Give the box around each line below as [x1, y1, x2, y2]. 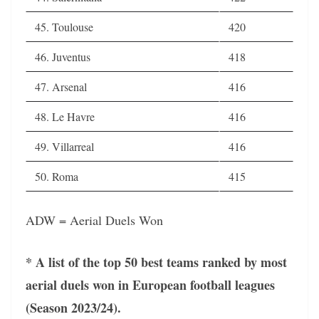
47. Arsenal [35, 78, 87, 94]
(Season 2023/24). [26, 298, 121, 317]
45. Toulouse [35, 19, 93, 34]
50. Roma [35, 168, 78, 184]
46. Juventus [35, 48, 90, 64]
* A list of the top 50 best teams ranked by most [26, 252, 287, 271]
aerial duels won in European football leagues [26, 275, 275, 294]
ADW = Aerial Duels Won [26, 211, 163, 229]
